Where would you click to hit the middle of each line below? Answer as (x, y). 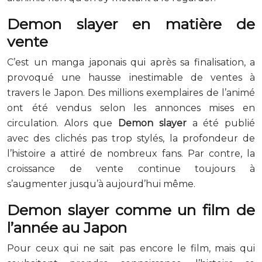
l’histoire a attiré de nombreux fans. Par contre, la (131, 153)
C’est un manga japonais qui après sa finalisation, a (131, 62)
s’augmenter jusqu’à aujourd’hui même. (101, 184)
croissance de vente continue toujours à (131, 168)
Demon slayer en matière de (131, 24)
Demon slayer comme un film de (131, 210)
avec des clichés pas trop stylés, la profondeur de (131, 138)
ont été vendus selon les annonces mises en (131, 108)
